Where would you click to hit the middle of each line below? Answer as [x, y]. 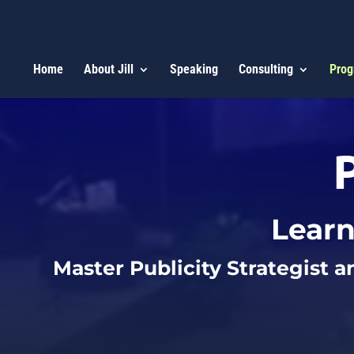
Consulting [265, 69]
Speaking [194, 69]
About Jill [108, 69]
